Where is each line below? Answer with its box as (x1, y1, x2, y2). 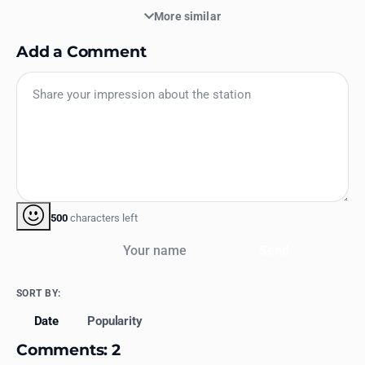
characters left (68, 211, 138, 224)
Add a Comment (16, 41, 147, 61)
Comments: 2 (16, 339, 121, 359)
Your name (109, 231, 169, 247)
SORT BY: (16, 287, 61, 300)
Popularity (87, 313, 143, 328)
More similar (154, 9, 221, 23)
